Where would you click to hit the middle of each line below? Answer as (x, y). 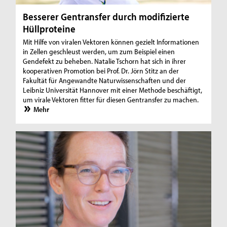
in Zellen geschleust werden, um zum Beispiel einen (99, 51)
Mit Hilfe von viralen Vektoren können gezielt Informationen (111, 42)
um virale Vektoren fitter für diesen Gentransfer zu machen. (111, 99)
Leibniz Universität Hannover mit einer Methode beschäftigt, (113, 90)
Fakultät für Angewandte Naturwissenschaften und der (105, 80)
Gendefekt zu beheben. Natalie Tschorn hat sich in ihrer (105, 61)
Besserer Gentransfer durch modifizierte (106, 16)
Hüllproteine (49, 28)
